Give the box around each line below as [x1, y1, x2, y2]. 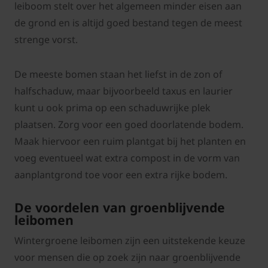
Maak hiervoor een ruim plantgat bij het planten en [14, 135, 246, 148]
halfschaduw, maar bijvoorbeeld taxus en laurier [14, 84, 233, 98]
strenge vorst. [14, 33, 78, 47]
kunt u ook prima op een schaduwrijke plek [14, 101, 211, 115]
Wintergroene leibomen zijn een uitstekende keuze [14, 234, 245, 248]
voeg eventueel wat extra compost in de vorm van [14, 151, 240, 165]
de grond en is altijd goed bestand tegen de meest [14, 16, 242, 30]
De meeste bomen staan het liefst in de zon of [14, 68, 223, 81]
